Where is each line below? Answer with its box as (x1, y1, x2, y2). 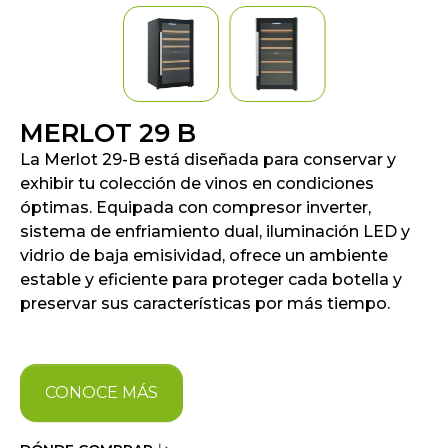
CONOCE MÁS (45, 383, 158, 403)
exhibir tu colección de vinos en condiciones (20, 174, 374, 194)
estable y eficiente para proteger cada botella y (20, 270, 402, 290)
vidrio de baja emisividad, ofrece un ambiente (20, 246, 388, 266)
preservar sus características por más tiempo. (20, 294, 390, 314)
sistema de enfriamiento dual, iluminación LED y (20, 222, 410, 242)
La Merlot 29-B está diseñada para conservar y (20, 150, 396, 170)
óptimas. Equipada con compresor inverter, (20, 198, 371, 218)
